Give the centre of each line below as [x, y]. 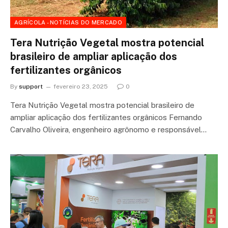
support [31, 87]
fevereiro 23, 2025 [81, 87]
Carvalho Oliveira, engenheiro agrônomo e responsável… [108, 130]
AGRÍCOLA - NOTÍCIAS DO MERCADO [68, 22]
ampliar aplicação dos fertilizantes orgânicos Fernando [106, 117]
